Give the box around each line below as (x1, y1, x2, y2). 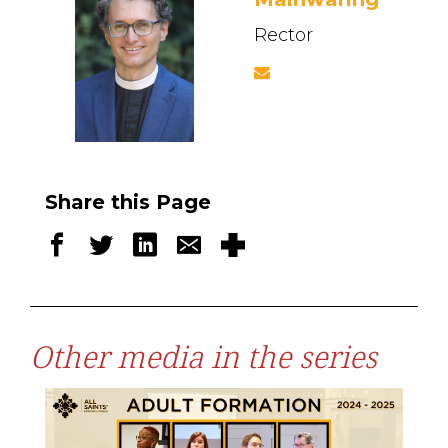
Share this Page (45, 190, 211, 214)
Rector (254, 24, 313, 47)
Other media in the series (30, 335, 377, 377)
